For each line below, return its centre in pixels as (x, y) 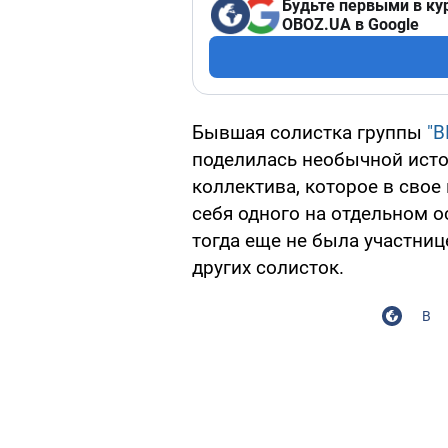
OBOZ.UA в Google (350, 25)
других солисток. (268, 268)
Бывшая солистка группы (309, 133)
